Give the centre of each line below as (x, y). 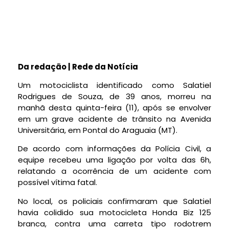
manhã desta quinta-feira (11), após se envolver (114, 107)
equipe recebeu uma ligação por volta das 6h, (114, 160)
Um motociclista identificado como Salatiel (114, 85)
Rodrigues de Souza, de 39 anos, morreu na (114, 96)
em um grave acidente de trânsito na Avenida (114, 119)
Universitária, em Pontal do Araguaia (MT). (98, 130)
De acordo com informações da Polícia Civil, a (114, 149)
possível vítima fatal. (58, 182)
